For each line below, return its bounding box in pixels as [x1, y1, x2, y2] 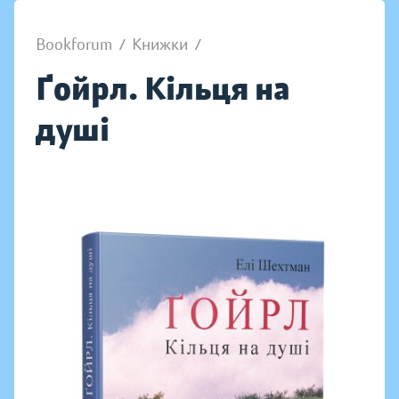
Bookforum [36, 35, 112, 54]
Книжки [132, 35, 188, 54]
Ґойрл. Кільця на [36, 69, 290, 109]
